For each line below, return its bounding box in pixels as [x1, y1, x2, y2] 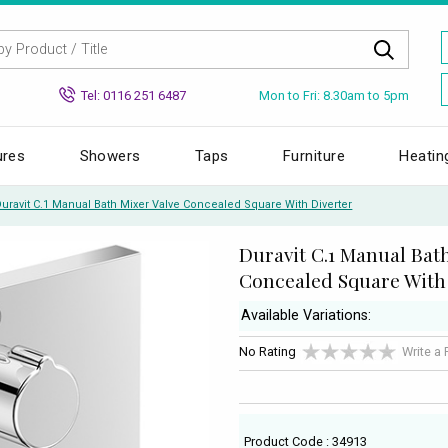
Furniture [283, 146, 346, 165]
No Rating [239, 344, 296, 360]
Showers [79, 146, 141, 165]
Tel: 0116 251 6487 [81, 87, 186, 103]
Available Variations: [241, 307, 371, 325]
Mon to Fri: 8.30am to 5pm [259, 87, 409, 103]
